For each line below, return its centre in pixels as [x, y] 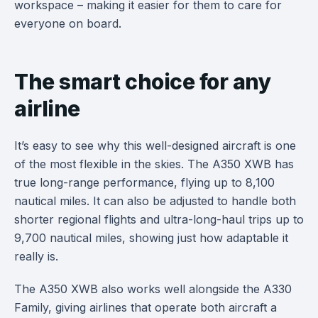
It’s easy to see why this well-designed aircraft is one [155, 145]
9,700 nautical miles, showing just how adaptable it [151, 237]
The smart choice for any [143, 81]
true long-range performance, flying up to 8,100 [144, 182]
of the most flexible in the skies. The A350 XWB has [154, 164]
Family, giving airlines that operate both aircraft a [146, 307]
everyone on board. [68, 23]
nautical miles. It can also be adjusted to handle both [155, 201]
